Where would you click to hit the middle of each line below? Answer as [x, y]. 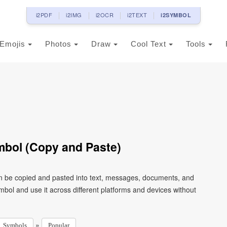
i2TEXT [137, 15]
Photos [60, 44]
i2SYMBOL [176, 15]
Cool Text [150, 44]
